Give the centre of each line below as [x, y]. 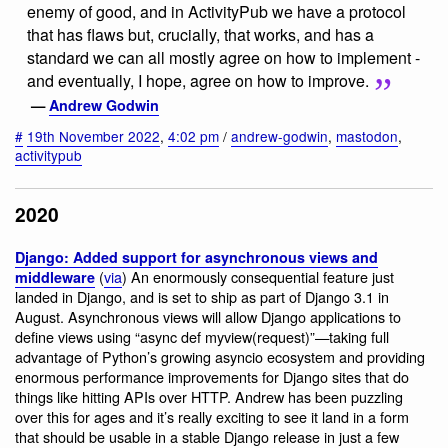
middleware [55, 276]
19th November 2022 [93, 135]
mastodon [367, 135]
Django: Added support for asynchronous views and [196, 256]
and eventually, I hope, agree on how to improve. [198, 80]
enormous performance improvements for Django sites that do [212, 376]
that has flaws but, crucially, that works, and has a [200, 34]
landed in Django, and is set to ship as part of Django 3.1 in [202, 296]
